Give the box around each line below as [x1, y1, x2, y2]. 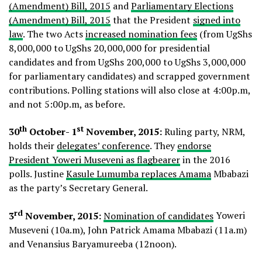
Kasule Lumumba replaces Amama [66, 167, 211, 181]
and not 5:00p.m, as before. [9, 97, 125, 111]
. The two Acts [23, 27, 85, 40]
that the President [111, 13, 193, 26]
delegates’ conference [57, 139, 150, 153]
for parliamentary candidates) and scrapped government [9, 69, 250, 82]
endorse [177, 139, 211, 153]
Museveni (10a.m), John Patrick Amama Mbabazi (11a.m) [9, 223, 247, 236]
